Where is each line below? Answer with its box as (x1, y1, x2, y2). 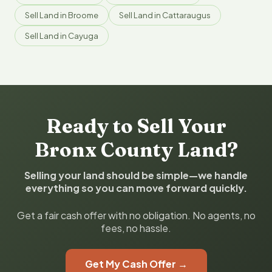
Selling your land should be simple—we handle (24, 169, 248, 182)
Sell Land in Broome (25, 10, 98, 20)
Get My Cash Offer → (84, 257, 188, 270)
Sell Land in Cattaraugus (119, 10, 211, 20)
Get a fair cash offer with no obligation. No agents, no (16, 209, 256, 222)
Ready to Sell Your (46, 114, 226, 138)
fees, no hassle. (101, 222, 171, 234)
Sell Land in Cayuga (25, 31, 98, 41)
